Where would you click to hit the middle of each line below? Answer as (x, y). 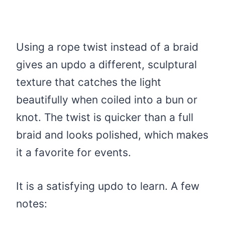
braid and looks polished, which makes (112, 135)
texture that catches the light (89, 82)
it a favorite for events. (74, 152)
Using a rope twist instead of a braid (107, 47)
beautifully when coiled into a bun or (107, 99)
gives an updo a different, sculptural (106, 64)
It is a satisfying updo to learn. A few (108, 186)
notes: (32, 203)
